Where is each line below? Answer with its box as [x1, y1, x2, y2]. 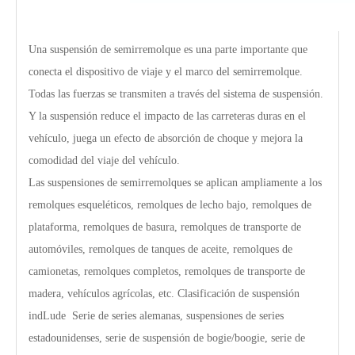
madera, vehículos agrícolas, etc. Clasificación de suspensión [29, 288, 300, 300]
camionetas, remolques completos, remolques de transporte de [29, 265, 305, 277]
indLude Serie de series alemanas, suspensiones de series [29, 310, 284, 322]
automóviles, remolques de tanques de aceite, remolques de [29, 243, 292, 255]
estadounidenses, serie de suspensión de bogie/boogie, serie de [29, 332, 305, 344]
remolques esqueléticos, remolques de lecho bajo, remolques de [29, 199, 311, 211]
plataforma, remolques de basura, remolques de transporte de [29, 221, 301, 233]
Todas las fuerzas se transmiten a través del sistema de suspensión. [29, 88, 323, 100]
